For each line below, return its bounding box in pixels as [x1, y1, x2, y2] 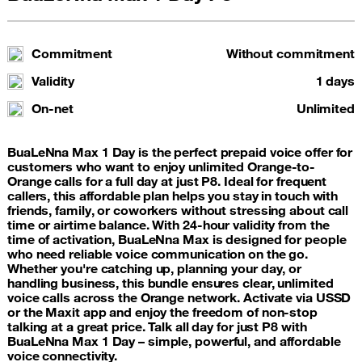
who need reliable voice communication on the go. [7, 246, 309, 262]
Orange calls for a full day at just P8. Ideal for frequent [7, 173, 327, 189]
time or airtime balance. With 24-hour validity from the [7, 217, 330, 233]
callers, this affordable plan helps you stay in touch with [7, 187, 339, 204]
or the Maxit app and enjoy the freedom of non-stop [7, 304, 318, 320]
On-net [32, 100, 74, 116]
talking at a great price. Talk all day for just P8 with [7, 318, 307, 335]
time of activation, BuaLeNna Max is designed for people [7, 231, 347, 247]
